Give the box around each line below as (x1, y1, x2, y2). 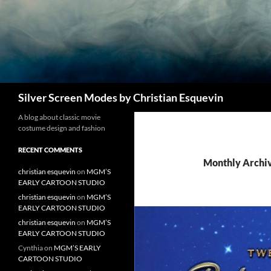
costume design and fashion (18, 123, 105, 132)
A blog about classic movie (18, 113, 100, 122)
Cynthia (18, 243, 43, 252)
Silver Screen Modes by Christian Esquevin (18, 91, 223, 104)
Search (2, 83, 30, 95)
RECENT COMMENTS (18, 146, 82, 154)
